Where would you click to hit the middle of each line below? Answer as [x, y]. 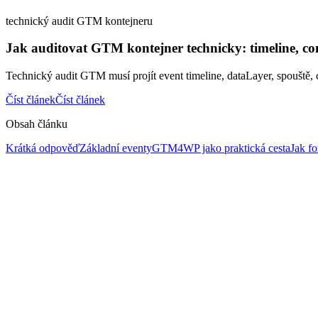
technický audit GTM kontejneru [79, 21]
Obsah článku [37, 124]
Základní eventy [116, 148]
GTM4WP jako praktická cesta [221, 148]
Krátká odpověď [43, 148]
